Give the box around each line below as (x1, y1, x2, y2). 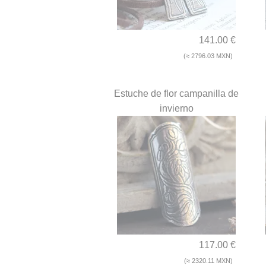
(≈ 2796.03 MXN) (183, 52, 233, 60)
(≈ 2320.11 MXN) (184, 257, 233, 265)
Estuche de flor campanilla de (114, 88, 239, 99)
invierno (159, 103, 194, 114)
